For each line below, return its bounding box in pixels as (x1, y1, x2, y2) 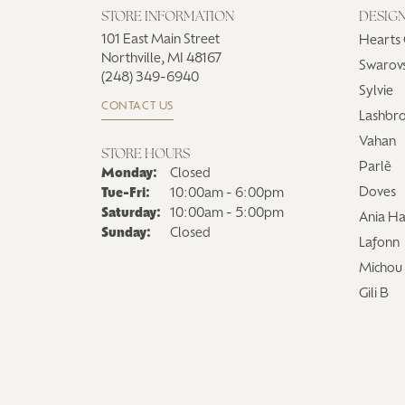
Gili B (359, 287, 389, 301)
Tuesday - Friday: (149, 185, 252, 200)
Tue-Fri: (101, 186, 150, 201)
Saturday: (101, 206, 161, 221)
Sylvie (359, 84, 393, 99)
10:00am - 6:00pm (170, 186, 284, 201)
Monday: (101, 166, 157, 181)
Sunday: (101, 226, 151, 240)
